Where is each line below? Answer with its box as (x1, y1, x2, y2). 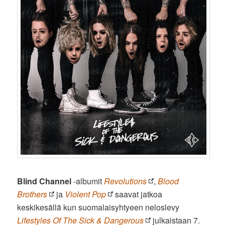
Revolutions (104, 175, 147, 187)
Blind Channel (17, 175, 72, 187)
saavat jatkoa (113, 188, 163, 200)
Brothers (17, 188, 48, 200)
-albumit (71, 175, 104, 187)
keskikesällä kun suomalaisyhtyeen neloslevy (17, 201, 180, 213)
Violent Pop (65, 188, 106, 200)
